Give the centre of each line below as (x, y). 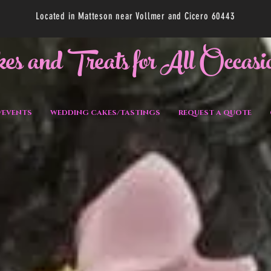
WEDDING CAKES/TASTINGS (105, 113)
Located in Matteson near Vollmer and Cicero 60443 (135, 16)
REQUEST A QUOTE (215, 113)
